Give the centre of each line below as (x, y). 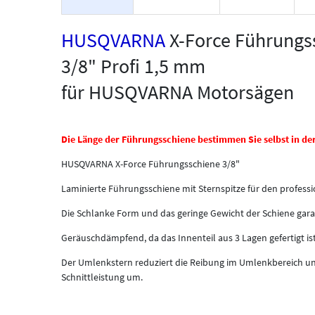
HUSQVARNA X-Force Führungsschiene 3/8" (150, 163)
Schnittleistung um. (102, 277)
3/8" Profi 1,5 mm (133, 66)
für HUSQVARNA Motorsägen (178, 92)
